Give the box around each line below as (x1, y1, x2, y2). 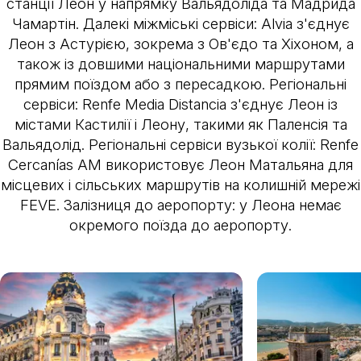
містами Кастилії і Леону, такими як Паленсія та (14, 114, 347, 133)
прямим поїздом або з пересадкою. (15, 74, 269, 93)
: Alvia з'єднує (253, 14, 350, 32)
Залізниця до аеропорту (63, 195, 232, 214)
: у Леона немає (231, 195, 342, 214)
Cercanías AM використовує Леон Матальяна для (8, 155, 353, 173)
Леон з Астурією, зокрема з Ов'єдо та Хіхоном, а (7, 34, 354, 52)
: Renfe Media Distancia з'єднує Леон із (75, 94, 338, 113)
